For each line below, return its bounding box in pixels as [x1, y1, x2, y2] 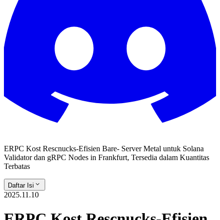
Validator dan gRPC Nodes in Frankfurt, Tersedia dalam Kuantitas [4, 153, 209, 162]
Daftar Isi [8, 182, 34, 189]
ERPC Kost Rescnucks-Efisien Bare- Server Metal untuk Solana [4, 144, 204, 153]
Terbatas [4, 162, 30, 170]
